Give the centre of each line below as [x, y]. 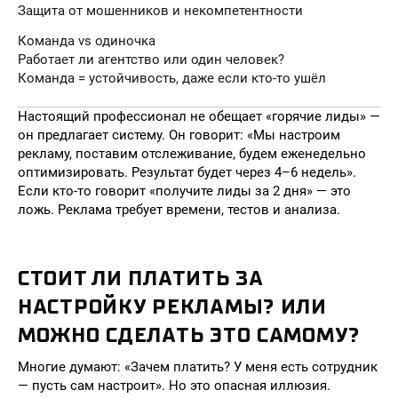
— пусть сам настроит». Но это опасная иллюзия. [174, 386]
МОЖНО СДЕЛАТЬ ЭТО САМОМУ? [189, 335]
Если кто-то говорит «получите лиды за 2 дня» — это [184, 191]
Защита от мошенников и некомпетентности [160, 11]
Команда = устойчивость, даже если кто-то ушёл [172, 78]
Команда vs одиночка [87, 41]
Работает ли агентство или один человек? [151, 60]
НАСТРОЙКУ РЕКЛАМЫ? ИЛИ [172, 306]
